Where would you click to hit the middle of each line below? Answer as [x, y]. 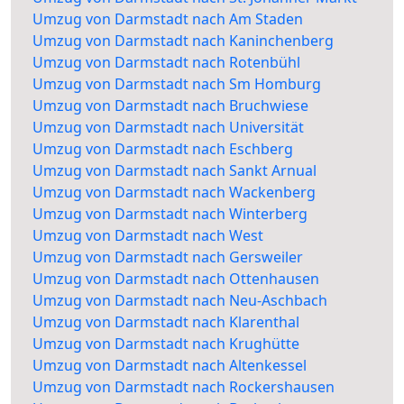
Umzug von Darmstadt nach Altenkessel [170, 366]
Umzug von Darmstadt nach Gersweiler [168, 257]
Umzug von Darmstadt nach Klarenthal [166, 322]
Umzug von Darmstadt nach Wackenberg [174, 193]
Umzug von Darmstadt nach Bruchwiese [170, 106]
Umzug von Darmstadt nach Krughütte [166, 344]
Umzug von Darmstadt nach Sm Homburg [177, 84]
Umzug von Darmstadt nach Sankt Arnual [174, 171]
